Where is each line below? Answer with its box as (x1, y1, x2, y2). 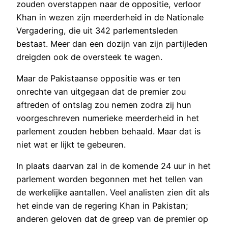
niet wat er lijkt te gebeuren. (16, 139, 126, 150)
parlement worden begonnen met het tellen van (16, 174, 203, 185)
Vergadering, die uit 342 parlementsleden (16, 25, 178, 36)
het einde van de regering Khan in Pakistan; (16, 201, 188, 211)
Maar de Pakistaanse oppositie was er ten (16, 73, 181, 83)
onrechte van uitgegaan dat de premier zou (16, 86, 186, 97)
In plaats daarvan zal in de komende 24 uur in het (16, 161, 211, 172)
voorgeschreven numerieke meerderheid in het (16, 112, 199, 123)
